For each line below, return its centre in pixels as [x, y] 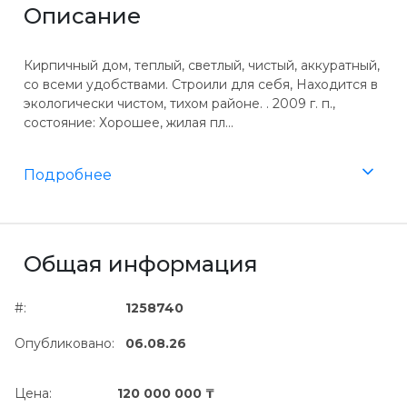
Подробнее [68, 175]
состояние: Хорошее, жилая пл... [129, 123]
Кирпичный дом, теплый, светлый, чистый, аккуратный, [202, 65]
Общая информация [141, 264]
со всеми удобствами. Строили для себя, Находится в [201, 84]
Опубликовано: [65, 343]
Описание [82, 16]
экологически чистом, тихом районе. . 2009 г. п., [179, 104]
